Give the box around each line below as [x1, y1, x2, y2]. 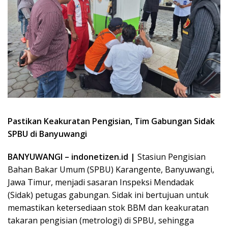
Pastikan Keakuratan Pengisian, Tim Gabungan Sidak [8, 115, 215, 127]
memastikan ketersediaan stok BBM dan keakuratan [8, 202, 209, 213]
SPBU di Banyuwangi [8, 128, 87, 139]
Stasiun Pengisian [135, 151, 206, 162]
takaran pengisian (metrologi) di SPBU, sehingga [8, 214, 194, 226]
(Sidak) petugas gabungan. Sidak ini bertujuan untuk [8, 189, 209, 201]
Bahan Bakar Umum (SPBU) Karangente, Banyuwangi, [8, 163, 214, 175]
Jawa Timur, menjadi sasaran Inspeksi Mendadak [8, 176, 194, 188]
